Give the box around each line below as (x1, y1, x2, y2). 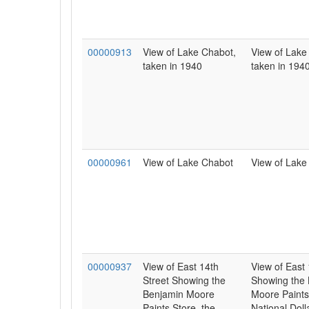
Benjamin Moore (143, 287, 215, 301)
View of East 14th (143, 259, 219, 273)
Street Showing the (143, 273, 226, 287)
